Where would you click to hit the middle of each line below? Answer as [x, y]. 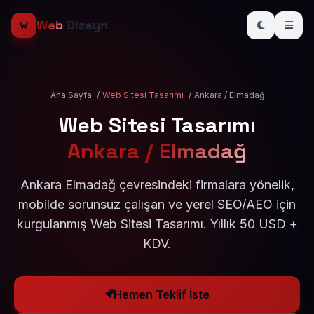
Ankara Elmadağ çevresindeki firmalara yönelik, [157, 185]
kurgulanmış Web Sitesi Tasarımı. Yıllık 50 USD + [157, 224]
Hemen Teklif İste [161, 294]
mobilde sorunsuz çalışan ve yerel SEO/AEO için [157, 204]
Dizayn [86, 25]
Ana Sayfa [71, 95]
